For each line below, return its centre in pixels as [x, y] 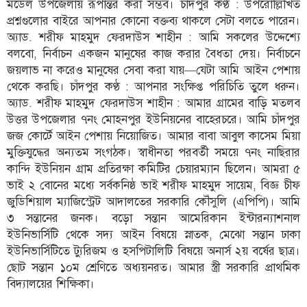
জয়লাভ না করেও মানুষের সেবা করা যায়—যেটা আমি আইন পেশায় [153, 70]
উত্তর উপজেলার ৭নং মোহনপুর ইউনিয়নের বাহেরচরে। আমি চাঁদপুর [153, 119]
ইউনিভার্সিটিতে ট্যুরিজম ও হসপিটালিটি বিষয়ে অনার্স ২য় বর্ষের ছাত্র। [153, 250]
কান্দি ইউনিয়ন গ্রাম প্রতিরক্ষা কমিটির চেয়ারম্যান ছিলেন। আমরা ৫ [153, 168]
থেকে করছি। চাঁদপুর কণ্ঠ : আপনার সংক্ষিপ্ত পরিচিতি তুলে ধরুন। [153, 86]
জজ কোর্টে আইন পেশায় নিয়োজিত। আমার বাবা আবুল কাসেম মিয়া [153, 135]
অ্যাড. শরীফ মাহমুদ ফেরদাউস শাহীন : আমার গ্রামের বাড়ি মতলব [153, 102]
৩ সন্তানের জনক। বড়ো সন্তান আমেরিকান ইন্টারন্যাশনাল [153, 218]
